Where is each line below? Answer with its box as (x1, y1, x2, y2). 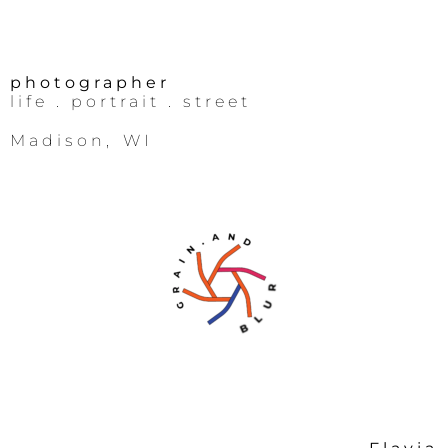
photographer (10, 73, 170, 92)
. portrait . (48, 92, 175, 112)
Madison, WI (10, 130, 153, 150)
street (175, 92, 251, 112)
